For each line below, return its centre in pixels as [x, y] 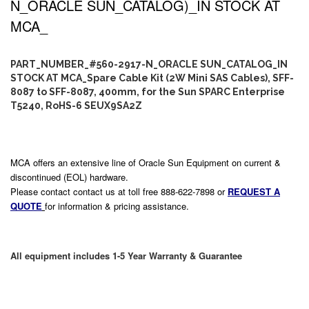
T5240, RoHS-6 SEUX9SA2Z [76, 106]
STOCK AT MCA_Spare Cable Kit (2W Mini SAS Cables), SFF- [152, 78]
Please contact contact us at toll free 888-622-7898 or [119, 191]
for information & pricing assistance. [117, 206]
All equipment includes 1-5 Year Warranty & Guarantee [126, 256]
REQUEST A [254, 191]
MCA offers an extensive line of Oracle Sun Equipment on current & [146, 162]
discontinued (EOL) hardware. [69, 177]
